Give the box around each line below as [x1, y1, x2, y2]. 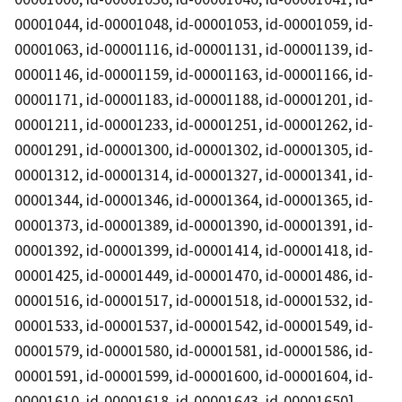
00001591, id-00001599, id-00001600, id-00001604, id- [14, 364, 373, 386]
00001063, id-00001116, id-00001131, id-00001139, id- [14, 38, 373, 59]
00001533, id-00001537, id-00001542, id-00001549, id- [14, 314, 373, 336]
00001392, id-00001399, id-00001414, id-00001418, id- [14, 239, 373, 260]
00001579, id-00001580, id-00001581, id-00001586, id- [14, 339, 373, 361]
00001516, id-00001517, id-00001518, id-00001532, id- [14, 289, 373, 310]
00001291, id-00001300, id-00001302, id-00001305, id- [14, 138, 373, 160]
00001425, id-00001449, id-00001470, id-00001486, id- [14, 264, 373, 285]
